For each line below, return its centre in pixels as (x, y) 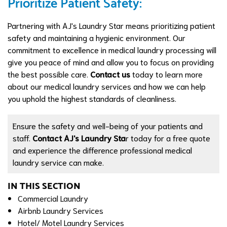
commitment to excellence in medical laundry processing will (112, 49)
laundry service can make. (58, 162)
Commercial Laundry (53, 198)
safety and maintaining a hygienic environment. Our (97, 37)
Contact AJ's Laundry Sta (79, 138)
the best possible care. (49, 74)
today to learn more (166, 74)
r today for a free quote (168, 138)
